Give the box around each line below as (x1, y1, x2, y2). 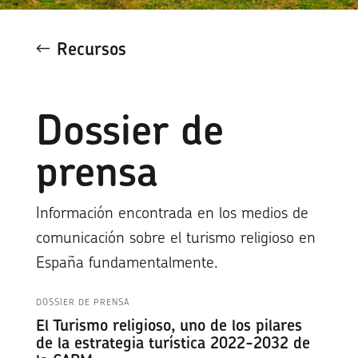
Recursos (57, 36, 127, 61)
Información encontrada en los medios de (35, 201, 308, 224)
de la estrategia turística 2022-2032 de (35, 332, 310, 354)
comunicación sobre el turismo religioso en (35, 226, 316, 249)
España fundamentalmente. (35, 251, 218, 273)
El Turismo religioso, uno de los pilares (35, 314, 302, 336)
